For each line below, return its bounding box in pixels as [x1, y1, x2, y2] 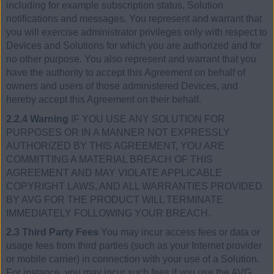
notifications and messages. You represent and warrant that [6, 13, 262, 24]
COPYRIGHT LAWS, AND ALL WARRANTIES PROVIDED [6, 180, 262, 191]
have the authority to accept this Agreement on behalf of [6, 67, 245, 78]
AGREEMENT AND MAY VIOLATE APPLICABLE [6, 167, 222, 178]
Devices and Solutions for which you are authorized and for [6, 40, 261, 51]
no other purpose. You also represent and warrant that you [6, 54, 256, 65]
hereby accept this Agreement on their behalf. [6, 94, 201, 105]
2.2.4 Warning [6, 113, 68, 124]
